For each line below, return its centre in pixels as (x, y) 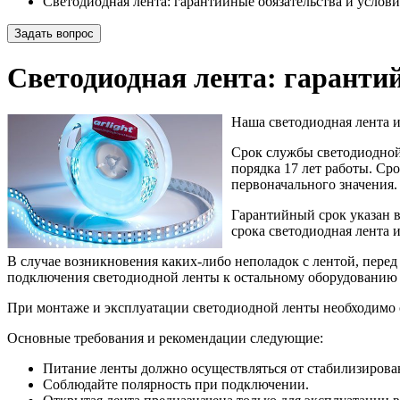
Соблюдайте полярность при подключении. (176, 384)
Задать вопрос (54, 33)
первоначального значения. (314, 184)
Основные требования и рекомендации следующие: (165, 337)
